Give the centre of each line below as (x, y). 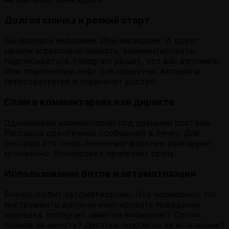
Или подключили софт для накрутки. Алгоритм (102, 71)
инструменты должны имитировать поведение (102, 205)
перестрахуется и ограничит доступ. (81, 82)
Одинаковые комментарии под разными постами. (108, 122)
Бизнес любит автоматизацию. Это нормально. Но (110, 194)
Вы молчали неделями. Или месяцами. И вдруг (101, 41)
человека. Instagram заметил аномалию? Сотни (102, 215)
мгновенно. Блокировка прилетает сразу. (90, 153)
